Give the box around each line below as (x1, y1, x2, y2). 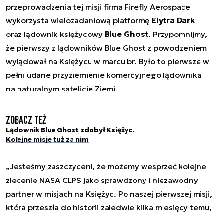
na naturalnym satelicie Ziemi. (6, 83, 118, 93)
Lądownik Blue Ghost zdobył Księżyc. (6, 125, 134, 134)
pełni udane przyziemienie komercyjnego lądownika (6, 70, 201, 80)
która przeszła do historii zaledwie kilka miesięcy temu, (6, 202, 212, 213)
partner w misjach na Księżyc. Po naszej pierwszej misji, (6, 189, 212, 199)
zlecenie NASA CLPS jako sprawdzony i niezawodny (6, 175, 198, 185)
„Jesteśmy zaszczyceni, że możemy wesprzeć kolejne (6, 162, 206, 172)
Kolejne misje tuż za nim (6, 134, 89, 144)
